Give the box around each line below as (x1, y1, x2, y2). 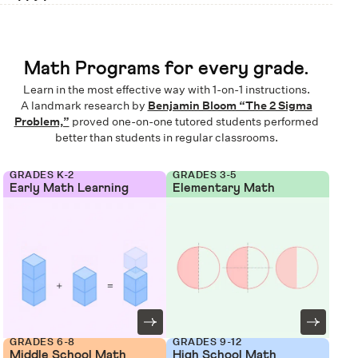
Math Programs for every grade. (24, 59, 308, 78)
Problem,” (14, 114, 70, 129)
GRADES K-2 (10, 168, 74, 181)
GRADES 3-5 (173, 168, 237, 181)
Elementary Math (173, 181, 275, 194)
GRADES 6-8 (10, 335, 75, 348)
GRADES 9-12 (173, 335, 242, 348)
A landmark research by (20, 98, 145, 113)
